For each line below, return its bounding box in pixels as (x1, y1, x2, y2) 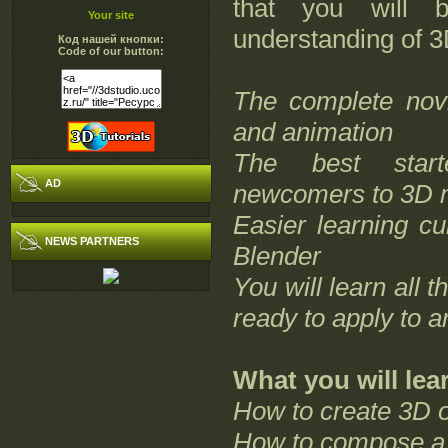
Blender (233, 241, 321, 272)
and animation (233, 117, 393, 148)
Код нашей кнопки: (58, 33, 164, 45)
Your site (88, 9, 134, 21)
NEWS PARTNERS (45, 235, 139, 247)
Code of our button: (58, 45, 164, 57)
